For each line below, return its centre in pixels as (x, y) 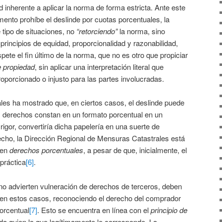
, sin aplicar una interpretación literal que (99, 67)
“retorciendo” (97, 31)
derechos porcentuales (46, 150)
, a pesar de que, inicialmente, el (135, 150)
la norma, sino (141, 31)
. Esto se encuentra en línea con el (94, 210)
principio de (169, 210)
